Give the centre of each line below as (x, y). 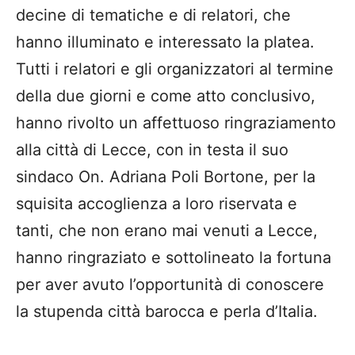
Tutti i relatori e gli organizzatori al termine (175, 69)
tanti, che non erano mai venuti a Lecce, (167, 231)
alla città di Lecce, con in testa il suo (152, 150)
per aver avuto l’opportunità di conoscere (170, 285)
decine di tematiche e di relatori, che (153, 15)
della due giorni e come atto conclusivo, (166, 96)
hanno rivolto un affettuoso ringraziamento (176, 123)
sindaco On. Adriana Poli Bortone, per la (166, 177)
